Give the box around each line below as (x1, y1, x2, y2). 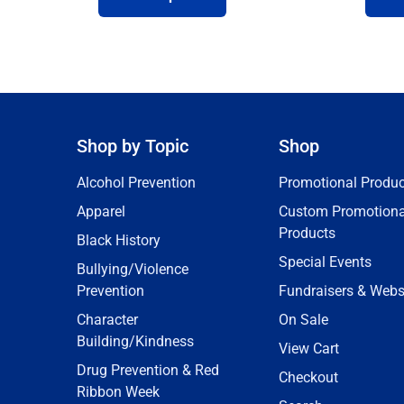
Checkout (279, 369, 338, 386)
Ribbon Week (77, 383, 160, 400)
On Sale (279, 311, 328, 328)
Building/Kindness (77, 333, 194, 350)
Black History (77, 232, 161, 249)
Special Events (279, 253, 372, 271)
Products (279, 225, 335, 242)
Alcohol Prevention (77, 174, 196, 191)
